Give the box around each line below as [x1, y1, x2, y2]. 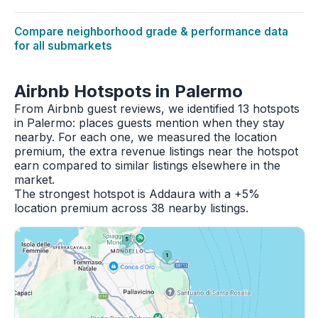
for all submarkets [14, 39, 112, 53]
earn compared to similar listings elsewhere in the [14, 158, 280, 172]
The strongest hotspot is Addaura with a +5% [14, 187, 260, 201]
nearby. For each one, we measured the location [14, 130, 277, 144]
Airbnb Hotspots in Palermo [14, 81, 243, 102]
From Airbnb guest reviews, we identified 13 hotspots [14, 102, 300, 116]
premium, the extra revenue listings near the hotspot [14, 144, 298, 158]
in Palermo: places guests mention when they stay [14, 116, 285, 130]
